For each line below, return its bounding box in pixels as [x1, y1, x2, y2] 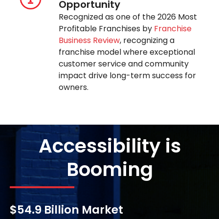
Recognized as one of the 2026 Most [59, 11, 197, 23]
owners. [59, 82, 89, 93]
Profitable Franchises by [59, 23, 154, 35]
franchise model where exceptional [59, 46, 196, 58]
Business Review [59, 35, 120, 46]
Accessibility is [38, 132, 181, 160]
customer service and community [59, 58, 189, 70]
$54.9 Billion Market [10, 202, 123, 218]
